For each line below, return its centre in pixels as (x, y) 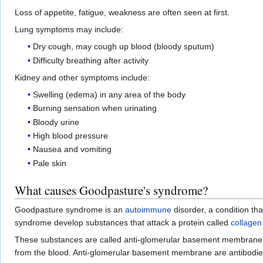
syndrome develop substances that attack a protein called (123, 222)
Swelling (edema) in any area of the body (109, 94)
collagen (246, 222)
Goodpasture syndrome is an (70, 209)
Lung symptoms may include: (69, 30)
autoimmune (148, 209)
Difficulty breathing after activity (91, 60)
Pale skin (50, 163)
